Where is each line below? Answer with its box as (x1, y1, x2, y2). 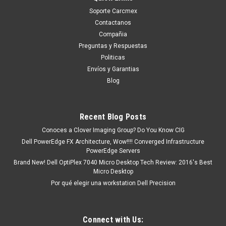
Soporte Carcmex (89, 7, 137, 15)
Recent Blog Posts (79, 111, 147, 122)
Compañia (99, 30, 127, 38)
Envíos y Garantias (87, 65, 139, 73)
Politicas (101, 53, 125, 61)
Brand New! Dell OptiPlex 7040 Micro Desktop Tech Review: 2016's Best (14, 158, 212, 166)
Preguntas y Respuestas (79, 42, 147, 49)
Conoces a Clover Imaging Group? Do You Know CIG (41, 126, 185, 134)
